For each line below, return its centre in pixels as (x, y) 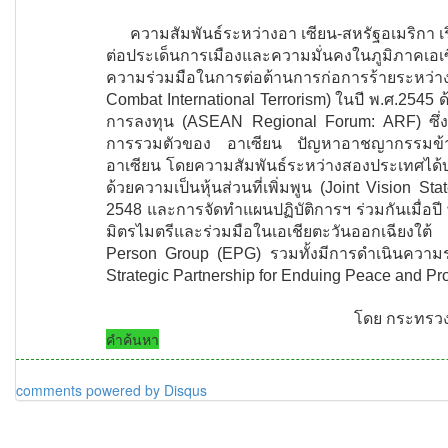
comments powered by (90, 390)
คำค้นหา (132, 339)
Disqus (185, 390)
